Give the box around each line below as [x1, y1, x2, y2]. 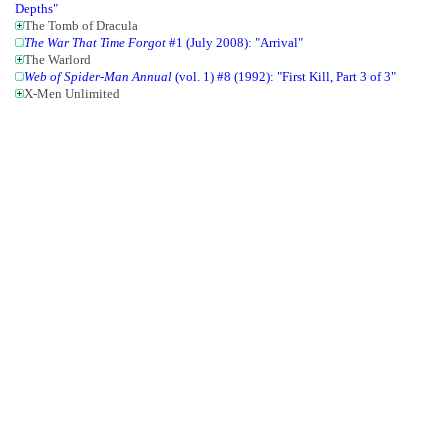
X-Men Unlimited [24, 86, 121, 101]
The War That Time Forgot [24, 35, 167, 50]
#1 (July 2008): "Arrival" [166, 35, 304, 50]
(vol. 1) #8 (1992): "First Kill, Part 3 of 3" [172, 69, 397, 84]
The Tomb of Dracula [24, 18, 139, 33]
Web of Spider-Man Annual [24, 69, 173, 84]
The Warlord [24, 52, 92, 67]
